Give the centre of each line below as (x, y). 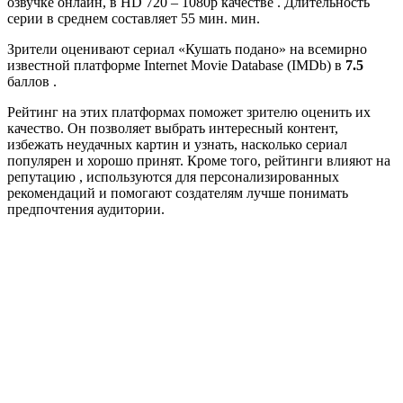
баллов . (32, 82)
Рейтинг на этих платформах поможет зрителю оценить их (189, 112)
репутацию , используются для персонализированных (173, 177)
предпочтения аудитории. (86, 210)
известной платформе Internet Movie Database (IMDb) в (176, 66)
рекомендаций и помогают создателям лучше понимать (178, 193)
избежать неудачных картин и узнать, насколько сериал (177, 145)
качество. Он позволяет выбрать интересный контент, (173, 129)
